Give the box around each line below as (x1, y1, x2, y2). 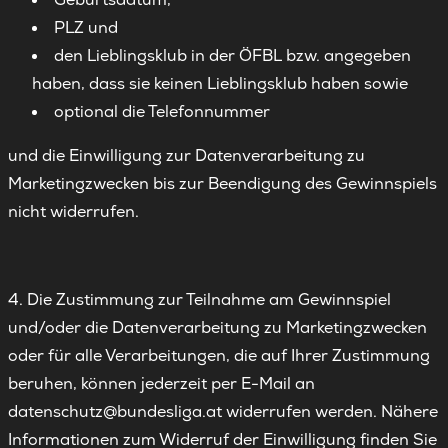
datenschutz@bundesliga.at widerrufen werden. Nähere (8, 401, 438, 422)
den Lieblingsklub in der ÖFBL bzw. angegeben (54, 45, 411, 66)
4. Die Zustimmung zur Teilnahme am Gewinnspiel (8, 289, 391, 310)
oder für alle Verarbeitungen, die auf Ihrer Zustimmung (8, 345, 430, 366)
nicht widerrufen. (8, 201, 143, 222)
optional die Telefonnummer (54, 101, 274, 122)
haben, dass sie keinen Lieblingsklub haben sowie (32, 73, 408, 94)
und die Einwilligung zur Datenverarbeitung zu (8, 145, 365, 166)
